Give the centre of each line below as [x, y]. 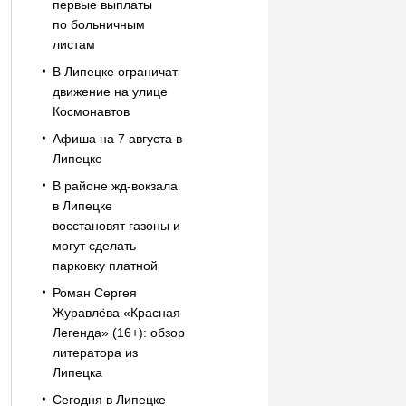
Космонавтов [91, 111]
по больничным [98, 24]
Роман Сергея [94, 293]
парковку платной [105, 266]
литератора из [95, 353]
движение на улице [110, 92]
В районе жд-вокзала [115, 186]
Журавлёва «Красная [116, 313]
